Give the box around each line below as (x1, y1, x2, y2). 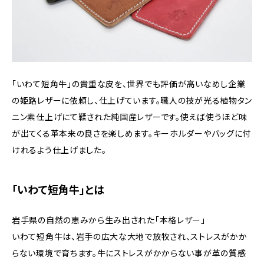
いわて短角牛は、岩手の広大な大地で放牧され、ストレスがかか (12, 231, 247, 242)
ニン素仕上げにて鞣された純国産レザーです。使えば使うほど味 (12, 111, 247, 122)
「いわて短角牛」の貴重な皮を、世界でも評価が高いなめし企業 (12, 78, 246, 89)
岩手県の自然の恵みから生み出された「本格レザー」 (12, 214, 206, 225)
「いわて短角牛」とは (12, 183, 104, 196)
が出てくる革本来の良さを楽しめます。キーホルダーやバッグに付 (12, 128, 251, 138)
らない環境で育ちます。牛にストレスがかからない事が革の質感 (12, 247, 246, 258)
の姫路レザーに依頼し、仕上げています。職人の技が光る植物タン (12, 95, 253, 105)
